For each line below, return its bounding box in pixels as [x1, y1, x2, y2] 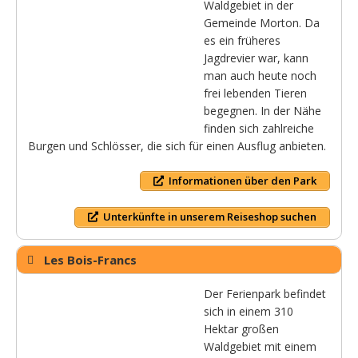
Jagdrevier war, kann [204, 50, 308, 66]
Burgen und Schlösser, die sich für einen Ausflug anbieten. [28, 137, 326, 153]
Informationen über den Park [169, 173, 316, 188]
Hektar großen [204, 320, 279, 336]
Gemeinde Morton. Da [204, 14, 320, 30]
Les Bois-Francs [44, 251, 137, 268]
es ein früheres [204, 32, 280, 48]
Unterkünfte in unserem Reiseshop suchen [103, 209, 316, 225]
